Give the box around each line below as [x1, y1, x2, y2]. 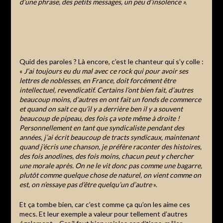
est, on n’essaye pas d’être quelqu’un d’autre [19, 180, 153, 189]
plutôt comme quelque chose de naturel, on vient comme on [19, 170, 201, 179]
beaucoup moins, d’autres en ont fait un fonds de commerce [19, 95, 201, 104]
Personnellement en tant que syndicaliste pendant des [19, 123, 184, 132]
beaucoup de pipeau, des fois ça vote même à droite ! [19, 113, 180, 122]
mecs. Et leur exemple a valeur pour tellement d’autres [19, 209, 188, 218]
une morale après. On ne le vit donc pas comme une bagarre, [19, 161, 202, 170]
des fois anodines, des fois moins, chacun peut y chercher [19, 151, 194, 160]
